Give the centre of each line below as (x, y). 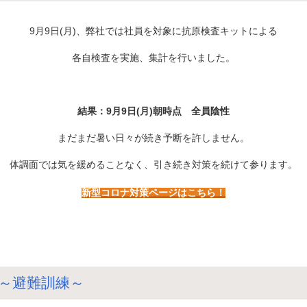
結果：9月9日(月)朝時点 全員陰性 (153, 111)
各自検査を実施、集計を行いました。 (153, 58)
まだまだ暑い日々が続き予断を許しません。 (153, 138)
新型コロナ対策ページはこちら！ (153, 193)
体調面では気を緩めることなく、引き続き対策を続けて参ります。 (153, 165)
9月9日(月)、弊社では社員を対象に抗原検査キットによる (153, 31)
